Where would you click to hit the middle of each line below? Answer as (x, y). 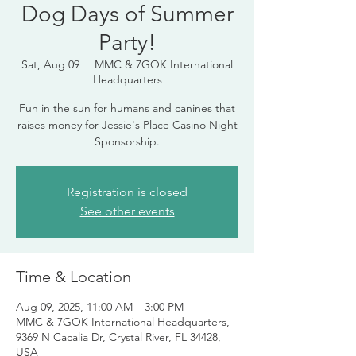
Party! (127, 43)
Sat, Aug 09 (50, 64)
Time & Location (74, 277)
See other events (127, 211)
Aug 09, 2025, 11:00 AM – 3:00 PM (100, 307)
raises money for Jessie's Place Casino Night (127, 125)
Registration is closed (127, 192)
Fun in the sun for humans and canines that (127, 108)
